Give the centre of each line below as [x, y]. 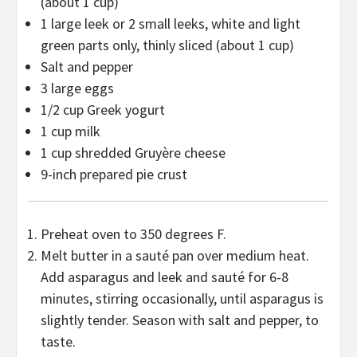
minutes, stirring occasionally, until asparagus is [182, 299]
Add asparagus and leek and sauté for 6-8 [165, 277]
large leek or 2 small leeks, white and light [174, 24]
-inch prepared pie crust [118, 175]
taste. [58, 342]
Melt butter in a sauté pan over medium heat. [175, 256]
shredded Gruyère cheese [149, 153]
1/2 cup [62, 110]
